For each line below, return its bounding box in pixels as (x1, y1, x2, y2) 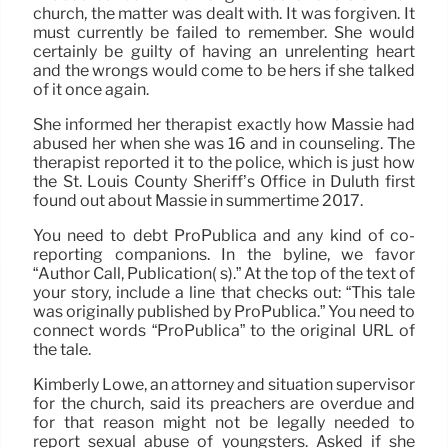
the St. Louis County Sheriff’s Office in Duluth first (33, 171, 415, 191)
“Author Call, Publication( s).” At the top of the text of (33, 263, 415, 283)
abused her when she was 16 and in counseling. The (33, 133, 415, 153)
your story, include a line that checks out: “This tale (33, 282, 415, 302)
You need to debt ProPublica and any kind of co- (33, 225, 415, 245)
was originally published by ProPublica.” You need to (33, 301, 415, 321)
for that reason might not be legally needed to (33, 412, 415, 432)
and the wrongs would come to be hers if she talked (33, 60, 415, 80)
